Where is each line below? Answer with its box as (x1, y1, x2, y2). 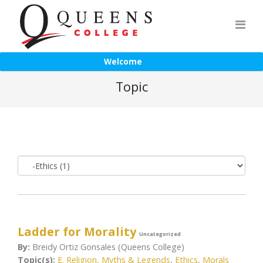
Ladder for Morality (18, 224, 136, 240)
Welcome (103, 56, 142, 67)
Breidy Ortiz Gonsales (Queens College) (30, 241, 184, 252)
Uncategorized (139, 230, 181, 238)
